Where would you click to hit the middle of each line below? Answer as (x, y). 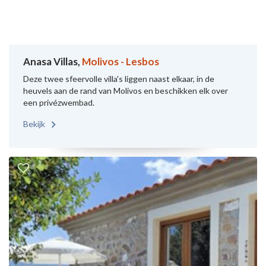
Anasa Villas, (53, 61)
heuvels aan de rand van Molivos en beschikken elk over (126, 91)
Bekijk (35, 124)
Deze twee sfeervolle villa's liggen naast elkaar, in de (119, 79)
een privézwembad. (59, 102)
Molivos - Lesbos (121, 61)
